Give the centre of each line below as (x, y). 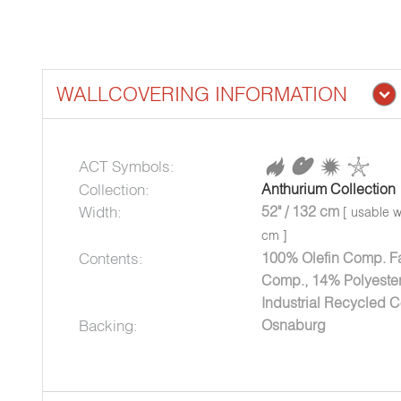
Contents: (111, 259)
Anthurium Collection (328, 189)
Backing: (108, 326)
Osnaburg (293, 325)
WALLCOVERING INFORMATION (202, 94)
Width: (100, 212)
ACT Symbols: (127, 166)
